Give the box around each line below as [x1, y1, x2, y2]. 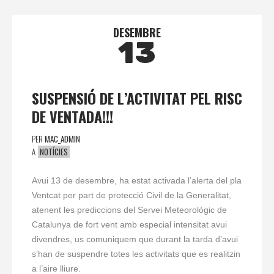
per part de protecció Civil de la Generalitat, [61, 190, 231, 201]
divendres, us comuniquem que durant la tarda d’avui [32, 234, 238, 245]
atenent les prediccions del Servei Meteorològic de [32, 205, 227, 215]
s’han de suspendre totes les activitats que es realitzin [32, 249, 240, 259]
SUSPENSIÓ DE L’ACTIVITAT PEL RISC [32, 87, 242, 109]
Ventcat [32, 190, 61, 201]
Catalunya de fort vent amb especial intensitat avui [32, 220, 227, 230]
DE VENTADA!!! [32, 105, 113, 127]
